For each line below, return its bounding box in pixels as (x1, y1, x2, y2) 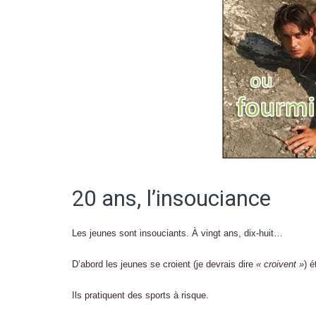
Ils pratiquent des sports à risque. (72, 290, 209, 300)
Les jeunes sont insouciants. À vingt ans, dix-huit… (72, 228, 283, 238)
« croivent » (253, 259, 304, 269)
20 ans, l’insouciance (72, 186, 271, 212)
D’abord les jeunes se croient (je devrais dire (72, 259, 253, 269)
